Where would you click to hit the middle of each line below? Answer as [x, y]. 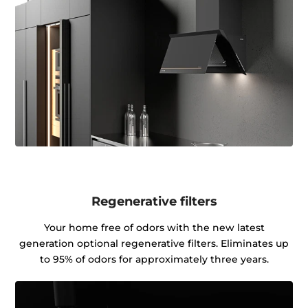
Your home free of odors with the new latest [154, 227]
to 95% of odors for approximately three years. [154, 259]
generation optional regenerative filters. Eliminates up [154, 243]
